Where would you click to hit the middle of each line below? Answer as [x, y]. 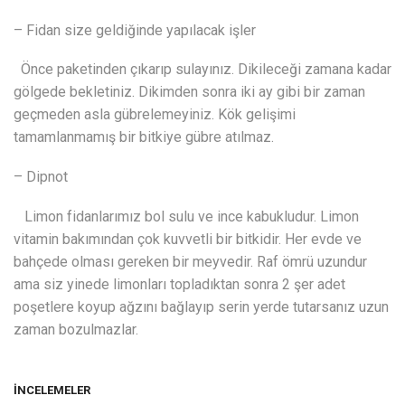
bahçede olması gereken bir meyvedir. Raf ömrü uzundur [190, 261]
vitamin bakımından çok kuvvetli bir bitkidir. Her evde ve [188, 239]
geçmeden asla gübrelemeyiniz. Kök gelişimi [155, 115]
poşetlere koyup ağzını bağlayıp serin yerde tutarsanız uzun [201, 306]
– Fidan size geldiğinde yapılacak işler [135, 30]
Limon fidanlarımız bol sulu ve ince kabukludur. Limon [186, 216]
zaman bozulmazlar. [76, 329]
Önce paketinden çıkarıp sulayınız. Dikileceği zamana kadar [202, 70]
